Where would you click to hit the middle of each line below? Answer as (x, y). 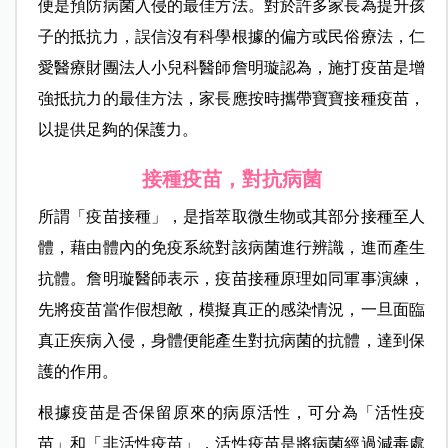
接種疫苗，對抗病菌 (231, 179)
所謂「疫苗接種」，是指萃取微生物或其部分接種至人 (231, 217)
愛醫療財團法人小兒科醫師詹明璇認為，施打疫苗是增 (231, 68)
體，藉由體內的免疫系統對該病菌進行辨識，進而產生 (231, 248)
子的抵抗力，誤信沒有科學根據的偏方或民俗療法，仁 (231, 37)
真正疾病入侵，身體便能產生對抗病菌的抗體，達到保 (231, 341)
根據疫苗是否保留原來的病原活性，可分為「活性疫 (231, 413)
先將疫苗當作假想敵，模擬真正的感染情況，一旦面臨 (231, 310)
